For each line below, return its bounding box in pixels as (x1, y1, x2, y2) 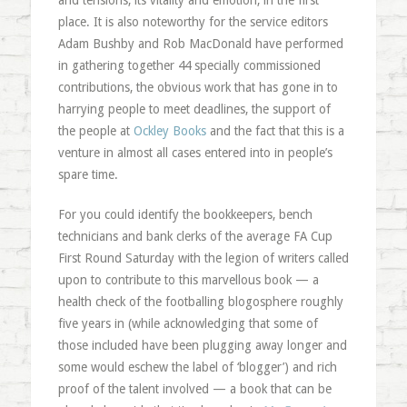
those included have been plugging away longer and (57, 338, 347, 352)
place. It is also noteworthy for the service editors (57, 15, 328, 29)
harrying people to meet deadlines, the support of (57, 102, 331, 116)
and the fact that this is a (205, 124, 344, 138)
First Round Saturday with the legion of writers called (57, 251, 349, 265)
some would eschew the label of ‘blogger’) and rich (57, 360, 337, 374)
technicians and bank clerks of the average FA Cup (57, 229, 333, 243)
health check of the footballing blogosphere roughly (57, 294, 343, 309)
